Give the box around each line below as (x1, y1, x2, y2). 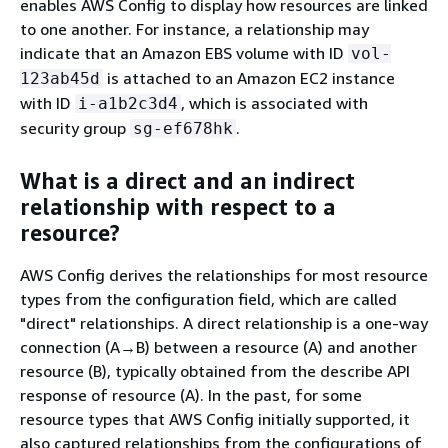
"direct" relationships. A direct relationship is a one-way (20, 312, 428, 333)
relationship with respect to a (20, 194, 336, 220)
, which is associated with (181, 92, 368, 113)
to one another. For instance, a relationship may (20, 18, 369, 39)
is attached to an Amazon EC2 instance (103, 67, 395, 88)
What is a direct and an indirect (20, 168, 355, 194)
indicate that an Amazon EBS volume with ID (20, 42, 348, 63)
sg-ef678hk (133, 118, 233, 138)
